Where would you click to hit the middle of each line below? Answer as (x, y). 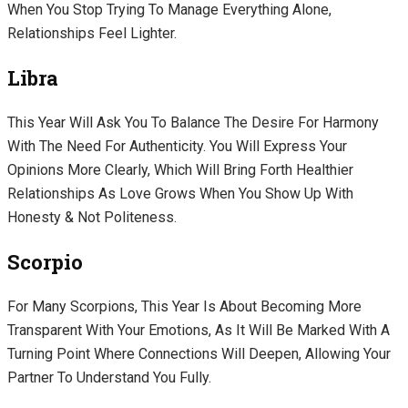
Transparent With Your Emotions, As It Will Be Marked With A (199, 330)
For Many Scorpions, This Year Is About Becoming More (184, 306)
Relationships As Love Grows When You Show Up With (180, 193)
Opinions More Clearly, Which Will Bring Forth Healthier (180, 169)
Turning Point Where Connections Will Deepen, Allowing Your (199, 353)
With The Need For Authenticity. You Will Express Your (177, 146)
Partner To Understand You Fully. (111, 377)
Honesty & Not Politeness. (94, 217)
